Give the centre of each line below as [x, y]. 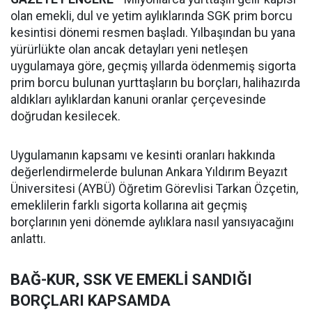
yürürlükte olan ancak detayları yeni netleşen [129, 49]
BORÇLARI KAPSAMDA [91, 301]
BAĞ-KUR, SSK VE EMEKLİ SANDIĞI [131, 280]
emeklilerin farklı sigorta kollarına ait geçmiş [129, 205]
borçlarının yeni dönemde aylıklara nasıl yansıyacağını [152, 222]
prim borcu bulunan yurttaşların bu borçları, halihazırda [155, 83]
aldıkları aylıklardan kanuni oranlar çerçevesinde [138, 100]
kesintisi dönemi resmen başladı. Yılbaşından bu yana [153, 33]
